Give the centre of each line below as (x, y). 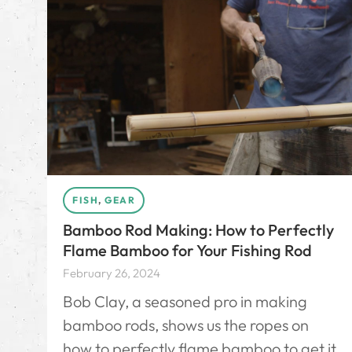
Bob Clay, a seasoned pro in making (185, 301)
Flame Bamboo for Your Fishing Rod (187, 250)
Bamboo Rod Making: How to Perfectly (198, 229)
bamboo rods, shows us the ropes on (186, 324)
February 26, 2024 (112, 273)
